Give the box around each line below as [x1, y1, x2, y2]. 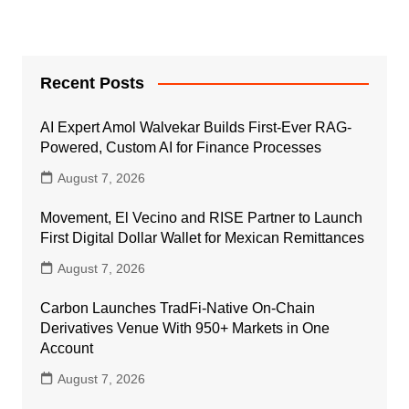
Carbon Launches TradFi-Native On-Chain [39, 299, 315, 316]
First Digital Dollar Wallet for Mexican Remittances [39, 229, 364, 246]
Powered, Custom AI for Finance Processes [39, 139, 321, 155]
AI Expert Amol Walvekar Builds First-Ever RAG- [39, 119, 351, 135]
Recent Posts [39, 73, 144, 92]
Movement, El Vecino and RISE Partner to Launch [39, 209, 362, 225]
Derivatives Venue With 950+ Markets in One [39, 320, 330, 336]
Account [39, 340, 93, 356]
